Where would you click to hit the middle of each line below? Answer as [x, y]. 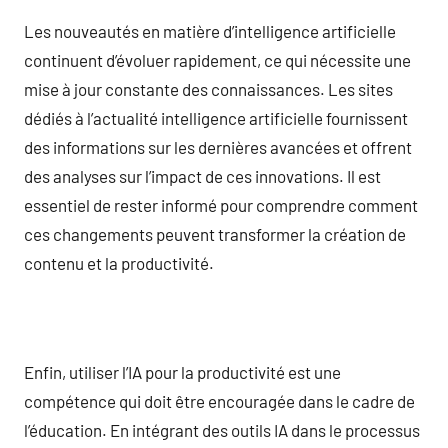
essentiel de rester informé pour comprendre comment [221, 204]
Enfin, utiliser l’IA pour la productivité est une [182, 371]
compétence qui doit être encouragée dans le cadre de [219, 400]
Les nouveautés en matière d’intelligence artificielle [210, 30]
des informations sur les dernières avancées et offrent [218, 146]
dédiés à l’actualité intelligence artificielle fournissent [216, 117]
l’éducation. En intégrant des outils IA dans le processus [222, 429]
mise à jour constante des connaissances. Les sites [208, 88]
